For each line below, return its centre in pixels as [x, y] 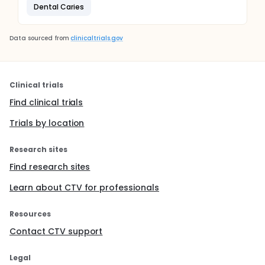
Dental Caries [59, 7]
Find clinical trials [46, 102]
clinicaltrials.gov [97, 38]
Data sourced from [39, 38]
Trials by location [47, 123]
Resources [30, 214]
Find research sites [50, 167]
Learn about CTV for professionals [85, 188]
